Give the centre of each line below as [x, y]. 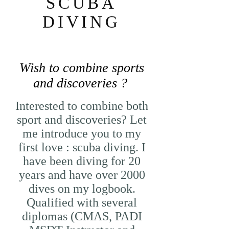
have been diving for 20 [82, 161]
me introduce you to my [82, 133]
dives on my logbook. [82, 189]
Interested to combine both [82, 106]
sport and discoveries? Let [82, 120]
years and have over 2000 [82, 175]
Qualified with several [82, 202]
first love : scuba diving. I [82, 147]
